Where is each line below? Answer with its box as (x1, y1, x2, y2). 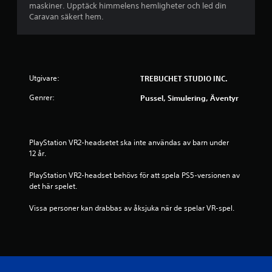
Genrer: (29, 92, 55, 103)
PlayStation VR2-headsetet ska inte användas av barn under (29, 137, 229, 148)
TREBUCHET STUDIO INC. (140, 73, 228, 83)
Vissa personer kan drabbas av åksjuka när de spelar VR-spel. (29, 202, 234, 213)
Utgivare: (29, 72, 59, 83)
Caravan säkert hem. (29, 11, 104, 22)
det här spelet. (29, 180, 77, 191)
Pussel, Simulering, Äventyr (140, 92, 239, 103)
